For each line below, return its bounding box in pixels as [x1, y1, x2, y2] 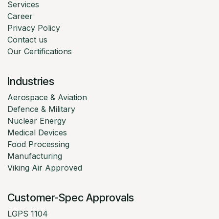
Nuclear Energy [7, 116, 66, 126]
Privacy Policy [7, 23, 60, 33]
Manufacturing [7, 151, 62, 161]
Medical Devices [7, 128, 67, 138]
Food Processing [7, 139, 69, 150]
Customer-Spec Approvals [7, 191, 134, 204]
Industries [7, 75, 54, 88]
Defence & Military [7, 104, 75, 114]
